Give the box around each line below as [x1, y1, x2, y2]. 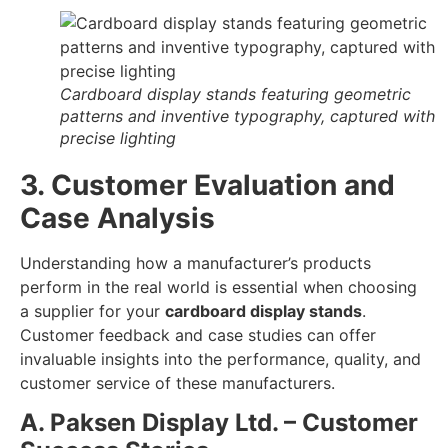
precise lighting [60, 127, 176, 148]
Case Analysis [20, 200, 215, 235]
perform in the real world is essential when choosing [20, 276, 417, 297]
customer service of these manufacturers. [20, 372, 335, 393]
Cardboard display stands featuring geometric [60, 83, 411, 104]
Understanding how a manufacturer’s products [20, 252, 371, 273]
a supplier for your [20, 300, 165, 321]
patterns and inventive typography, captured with [60, 105, 435, 126]
